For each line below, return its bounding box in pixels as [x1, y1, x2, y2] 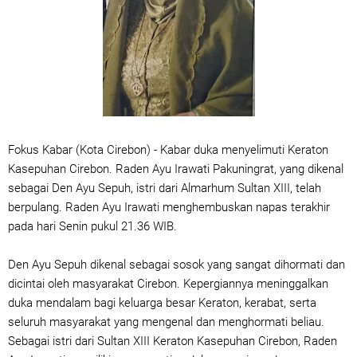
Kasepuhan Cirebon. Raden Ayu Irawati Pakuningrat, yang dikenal [8, 162, 343, 176]
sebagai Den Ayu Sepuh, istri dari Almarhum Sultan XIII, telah [8, 181, 321, 195]
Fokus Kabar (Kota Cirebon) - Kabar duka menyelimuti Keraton [8, 143, 328, 157]
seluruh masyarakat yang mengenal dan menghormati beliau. [8, 315, 324, 329]
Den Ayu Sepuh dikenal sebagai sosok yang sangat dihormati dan [8, 257, 345, 272]
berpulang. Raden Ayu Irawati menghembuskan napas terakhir [8, 200, 330, 214]
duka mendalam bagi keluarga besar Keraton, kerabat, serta [8, 296, 316, 310]
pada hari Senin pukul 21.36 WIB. [8, 219, 177, 233]
